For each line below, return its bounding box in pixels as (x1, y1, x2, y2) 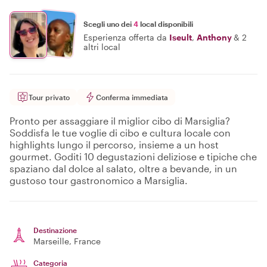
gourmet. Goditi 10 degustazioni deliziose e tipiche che (10, 151, 257, 162)
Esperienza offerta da (83, 32, 167, 42)
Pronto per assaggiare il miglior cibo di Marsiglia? (10, 115, 230, 126)
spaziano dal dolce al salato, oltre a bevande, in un (10, 163, 237, 174)
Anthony (197, 32, 234, 42)
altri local (83, 41, 120, 52)
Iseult (169, 32, 192, 42)
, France (69, 236, 101, 246)
